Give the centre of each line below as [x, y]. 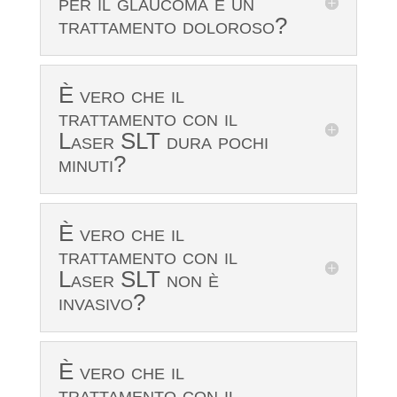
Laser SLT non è [138, 280]
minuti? [92, 164]
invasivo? [101, 303]
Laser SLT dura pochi [163, 141]
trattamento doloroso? [172, 26]
